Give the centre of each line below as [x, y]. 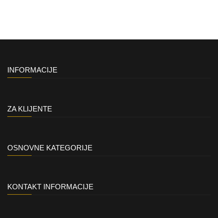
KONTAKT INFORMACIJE [50, 187]
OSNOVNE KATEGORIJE [50, 148]
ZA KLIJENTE [30, 109]
